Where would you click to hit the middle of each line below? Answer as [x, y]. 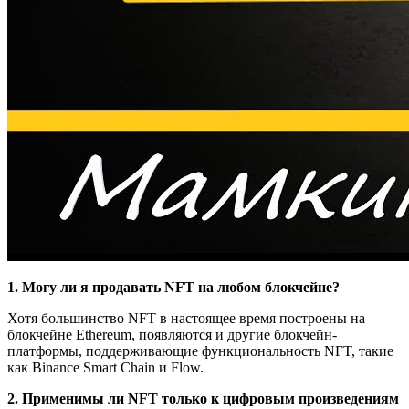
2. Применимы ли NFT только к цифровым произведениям [203, 398]
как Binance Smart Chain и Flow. [105, 367]
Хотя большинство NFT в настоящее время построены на [186, 318]
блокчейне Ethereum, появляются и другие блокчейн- [172, 334]
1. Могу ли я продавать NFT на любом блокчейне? [173, 287]
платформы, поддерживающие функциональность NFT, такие [200, 351]
